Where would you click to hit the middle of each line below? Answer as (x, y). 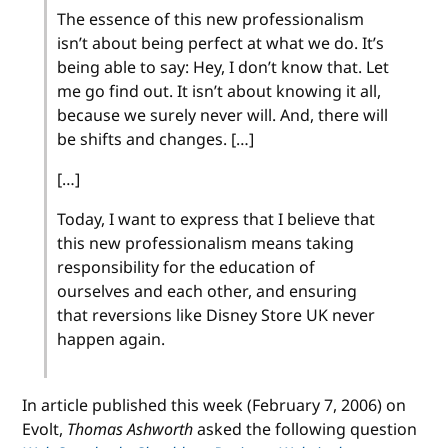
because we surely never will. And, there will (223, 115)
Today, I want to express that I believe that (216, 219)
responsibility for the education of (186, 267)
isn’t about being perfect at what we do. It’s (221, 43)
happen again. (111, 339)
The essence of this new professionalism (211, 19)
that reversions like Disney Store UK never (216, 315)
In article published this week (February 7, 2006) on (214, 405)
